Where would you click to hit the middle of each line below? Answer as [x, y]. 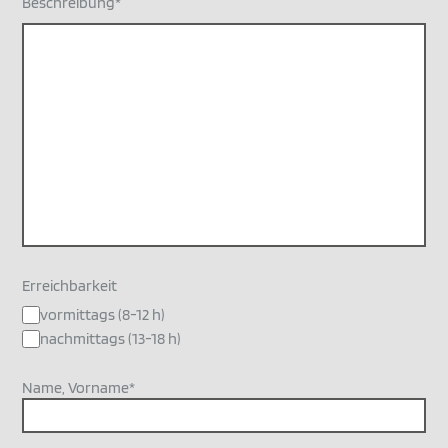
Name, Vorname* [79, 388]
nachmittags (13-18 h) [111, 339]
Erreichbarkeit [70, 286]
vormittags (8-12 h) [103, 315]
